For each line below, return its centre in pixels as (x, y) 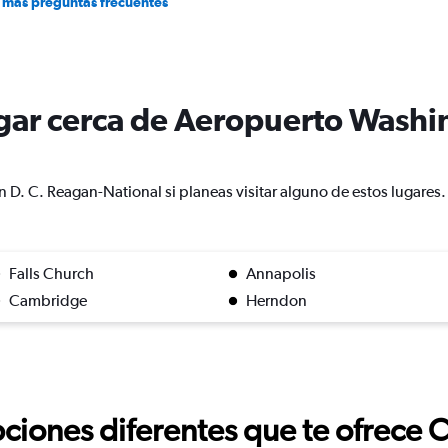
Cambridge (48, 300)
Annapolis (281, 273)
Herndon (276, 300)
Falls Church (51, 273)
